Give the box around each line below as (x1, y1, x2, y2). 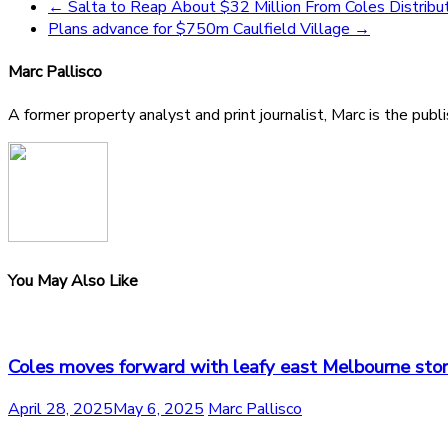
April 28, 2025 (8, 398, 113, 421)
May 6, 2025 (113, 398, 204, 421)
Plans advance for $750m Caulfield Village (48, 17, 354, 40)
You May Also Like (8, 269, 138, 292)
